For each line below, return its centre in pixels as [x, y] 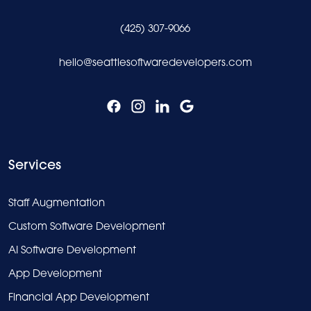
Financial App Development [79, 297]
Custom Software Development [87, 226]
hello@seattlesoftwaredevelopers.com [155, 62]
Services [35, 165]
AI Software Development [73, 250]
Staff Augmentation [57, 202]
